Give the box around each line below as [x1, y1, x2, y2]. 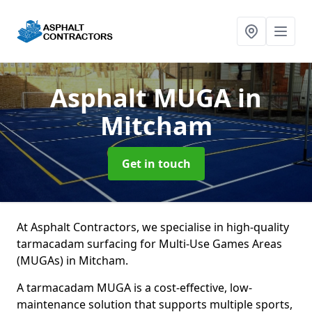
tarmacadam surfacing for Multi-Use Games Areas [17, 236, 282, 251]
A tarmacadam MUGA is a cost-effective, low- [17, 280, 252, 295]
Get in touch [121, 156, 191, 171]
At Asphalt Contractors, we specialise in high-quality [17, 219, 289, 235]
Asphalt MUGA [50, 81, 237, 115]
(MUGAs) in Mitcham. [17, 253, 128, 268]
